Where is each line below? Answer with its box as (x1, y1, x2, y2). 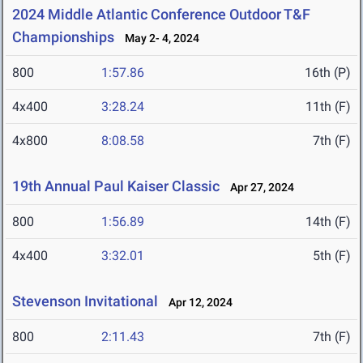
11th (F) (305, 99, 351, 115)
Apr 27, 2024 (223, 181, 294, 194)
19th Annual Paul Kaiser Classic (12, 177, 220, 195)
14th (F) (305, 214, 351, 230)
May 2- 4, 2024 (117, 32, 199, 45)
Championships (12, 28, 114, 46)
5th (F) (313, 248, 351, 264)
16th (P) (305, 65, 351, 81)
